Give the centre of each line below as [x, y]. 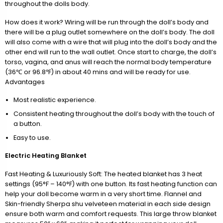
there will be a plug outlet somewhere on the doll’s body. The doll [110, 32]
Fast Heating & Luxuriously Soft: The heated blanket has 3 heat [104, 174]
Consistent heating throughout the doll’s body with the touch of [114, 113]
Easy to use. [32, 137]
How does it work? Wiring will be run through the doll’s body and [107, 22]
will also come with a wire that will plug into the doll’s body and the [111, 42]
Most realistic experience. [55, 100]
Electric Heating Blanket [46, 156]
